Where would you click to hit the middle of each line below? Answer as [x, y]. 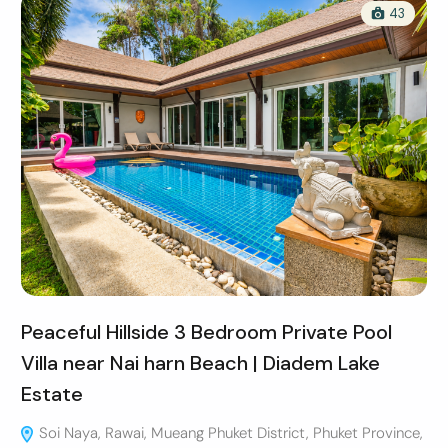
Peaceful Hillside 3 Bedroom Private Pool [206, 331]
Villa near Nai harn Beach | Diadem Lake [200, 362]
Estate [51, 393]
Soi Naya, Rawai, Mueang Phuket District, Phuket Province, [228, 432]
